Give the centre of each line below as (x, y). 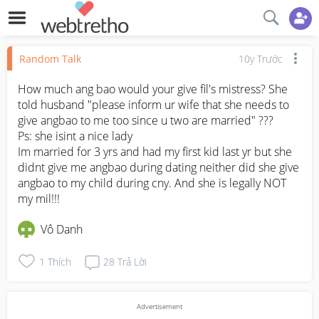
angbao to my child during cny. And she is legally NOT (152, 183)
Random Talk (50, 58)
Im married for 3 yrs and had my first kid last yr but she (155, 152)
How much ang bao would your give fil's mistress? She (153, 89)
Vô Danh (62, 229)
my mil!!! (39, 199)
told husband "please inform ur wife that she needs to (153, 105)
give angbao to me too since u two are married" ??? (147, 120)
